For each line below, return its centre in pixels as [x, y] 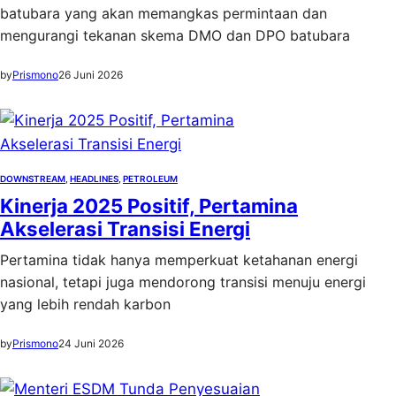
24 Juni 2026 [91, 343]
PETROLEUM [150, 179]
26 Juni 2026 [91, 75]
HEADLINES [94, 179]
